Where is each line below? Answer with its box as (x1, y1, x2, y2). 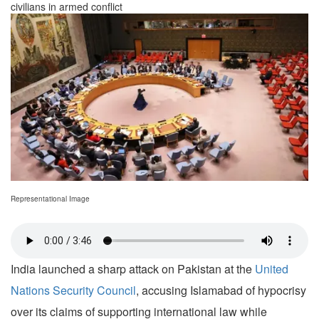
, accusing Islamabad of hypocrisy (136, 282, 306, 299)
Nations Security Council (11, 282, 136, 299)
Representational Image (11, 194, 90, 204)
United (255, 261, 288, 278)
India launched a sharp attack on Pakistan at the (11, 261, 255, 278)
